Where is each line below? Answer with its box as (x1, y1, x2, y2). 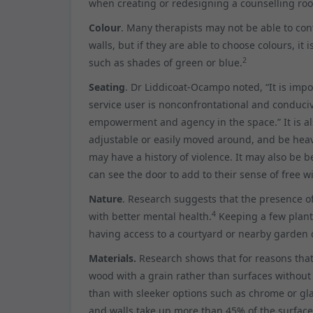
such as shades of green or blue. (89, 55, 242, 69)
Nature (89, 191, 122, 205)
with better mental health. (89, 209, 212, 223)
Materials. (89, 251, 139, 265)
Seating (89, 80, 125, 94)
